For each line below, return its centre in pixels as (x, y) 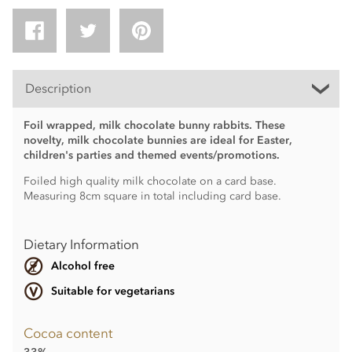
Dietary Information (81, 244)
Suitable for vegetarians (112, 291)
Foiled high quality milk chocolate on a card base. (150, 181)
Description (58, 88)
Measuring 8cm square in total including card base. (152, 196)
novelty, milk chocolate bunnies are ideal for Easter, (158, 141)
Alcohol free (82, 266)
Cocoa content (68, 334)
